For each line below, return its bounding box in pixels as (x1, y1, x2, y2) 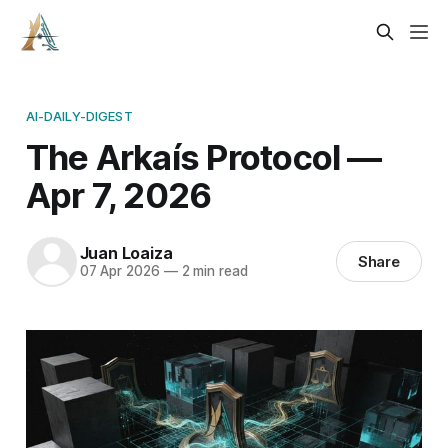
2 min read (177, 263, 248, 280)
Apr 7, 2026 (25, 173, 212, 216)
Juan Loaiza (79, 243, 173, 264)
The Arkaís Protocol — (25, 135, 382, 178)
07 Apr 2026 (79, 263, 160, 280)
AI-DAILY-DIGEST (25, 107, 133, 124)
